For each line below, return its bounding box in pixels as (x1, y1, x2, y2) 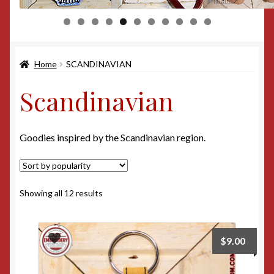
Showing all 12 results (20, 187, 103, 198)
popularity (102, 213, 141, 224)
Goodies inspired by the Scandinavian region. (20, 131, 206, 144)
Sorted (102, 187, 128, 198)
